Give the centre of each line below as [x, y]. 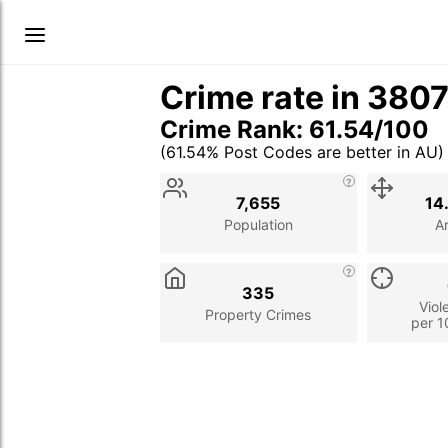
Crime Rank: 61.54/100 [294, 129]
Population [258, 224]
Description [291, 174]
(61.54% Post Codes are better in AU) [302, 152]
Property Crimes [258, 314]
